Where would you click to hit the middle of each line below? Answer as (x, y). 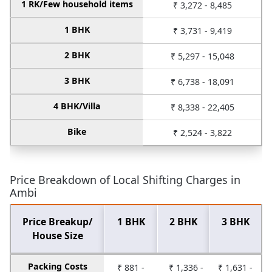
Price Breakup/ (57, 221)
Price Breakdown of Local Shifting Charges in (125, 179)
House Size (57, 235)
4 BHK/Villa (77, 106)
